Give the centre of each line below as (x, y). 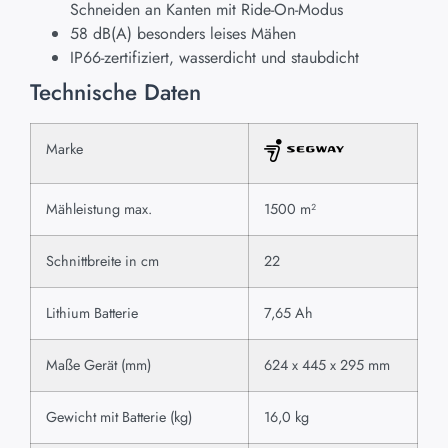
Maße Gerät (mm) (98, 365)
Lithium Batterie (92, 313)
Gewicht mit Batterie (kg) (119, 417)
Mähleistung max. (99, 209)
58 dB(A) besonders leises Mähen (183, 34)
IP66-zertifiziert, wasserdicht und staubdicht (214, 58)
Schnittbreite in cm (102, 261)
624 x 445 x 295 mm (327, 365)
